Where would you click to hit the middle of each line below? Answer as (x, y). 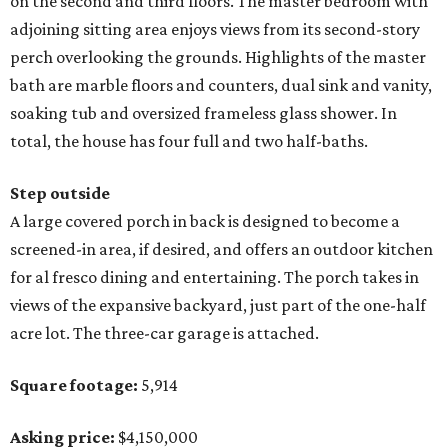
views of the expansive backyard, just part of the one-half (218, 305)
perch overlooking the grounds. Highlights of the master (218, 57)
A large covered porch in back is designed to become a (205, 221)
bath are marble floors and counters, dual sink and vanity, (221, 85)
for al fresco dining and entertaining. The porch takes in (214, 277)
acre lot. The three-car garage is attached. (164, 333)
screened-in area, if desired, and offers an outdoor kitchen (221, 249)
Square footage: (74, 385)
